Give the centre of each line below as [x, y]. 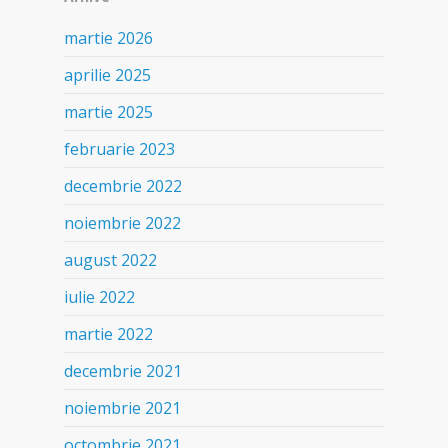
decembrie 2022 [123, 185]
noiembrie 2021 [122, 407]
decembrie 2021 [123, 370]
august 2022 [110, 259]
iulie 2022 [99, 296]
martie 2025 [108, 111]
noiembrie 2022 [122, 222]
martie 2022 [108, 333]
